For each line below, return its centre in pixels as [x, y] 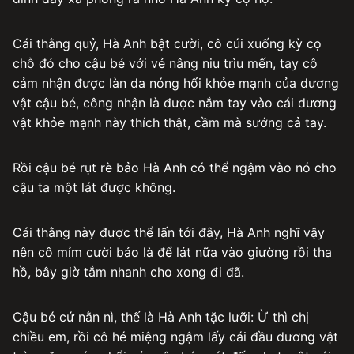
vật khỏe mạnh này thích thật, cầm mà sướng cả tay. [169, 122]
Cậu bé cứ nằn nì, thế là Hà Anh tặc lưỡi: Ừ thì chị [161, 316]
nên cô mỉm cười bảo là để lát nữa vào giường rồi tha [172, 252]
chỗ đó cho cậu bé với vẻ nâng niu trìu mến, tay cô [165, 63]
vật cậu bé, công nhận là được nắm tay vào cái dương [175, 102]
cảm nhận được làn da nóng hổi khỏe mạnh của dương [176, 83]
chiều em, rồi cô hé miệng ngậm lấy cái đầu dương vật [175, 336]
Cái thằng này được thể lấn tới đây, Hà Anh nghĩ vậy [169, 232]
